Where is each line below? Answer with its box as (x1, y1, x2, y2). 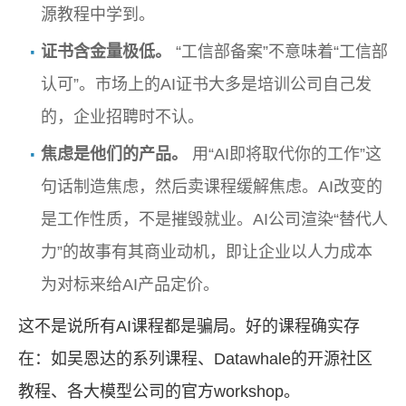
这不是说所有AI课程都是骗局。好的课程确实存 (18, 316, 360, 335)
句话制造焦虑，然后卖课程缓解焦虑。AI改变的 (41, 177, 382, 196)
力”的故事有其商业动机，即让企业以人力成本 (41, 242, 372, 261)
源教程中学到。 (41, 5, 155, 24)
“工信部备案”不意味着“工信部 (171, 42, 388, 61)
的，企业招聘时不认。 (41, 107, 204, 126)
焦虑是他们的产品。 (41, 144, 188, 163)
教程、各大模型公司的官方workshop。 (18, 382, 300, 401)
